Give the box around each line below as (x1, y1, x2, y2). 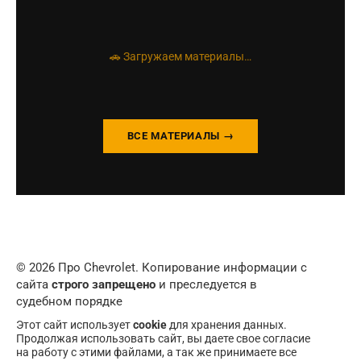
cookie (133, 318, 167, 331)
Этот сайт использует (16, 318, 133, 331)
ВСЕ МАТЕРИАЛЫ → (127, 130, 234, 142)
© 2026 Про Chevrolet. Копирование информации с (16, 260, 307, 275)
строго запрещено (52, 277, 156, 292)
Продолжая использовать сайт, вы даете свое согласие (16, 332, 310, 345)
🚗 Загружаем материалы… (110, 50, 251, 63)
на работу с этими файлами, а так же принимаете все (16, 346, 297, 359)
